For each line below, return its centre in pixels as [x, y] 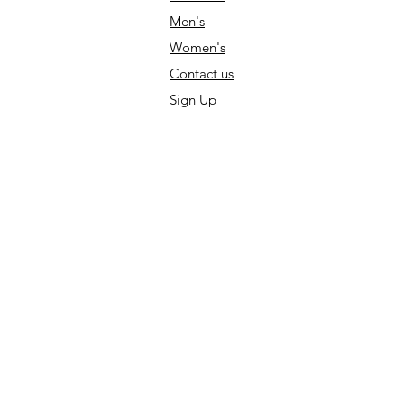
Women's [197, 48]
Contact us [202, 74]
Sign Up [193, 100]
